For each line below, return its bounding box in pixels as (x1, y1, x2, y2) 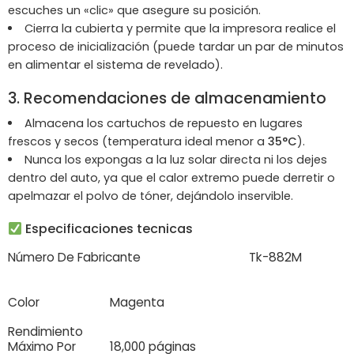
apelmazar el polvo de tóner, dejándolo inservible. (8, 188, 293, 205)
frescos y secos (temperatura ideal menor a (8, 134, 268, 150)
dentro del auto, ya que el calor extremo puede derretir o (8, 170, 335, 186)
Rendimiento (8, 323, 83, 341)
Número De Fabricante (8, 249, 141, 266)
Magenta (110, 294, 164, 311)
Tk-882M (249, 249, 302, 266)
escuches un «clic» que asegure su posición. (8, 2, 261, 18)
